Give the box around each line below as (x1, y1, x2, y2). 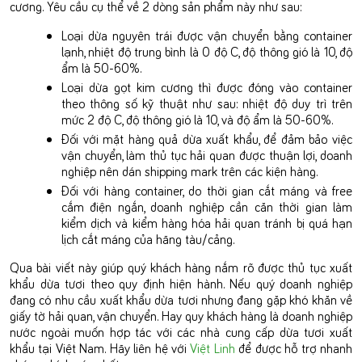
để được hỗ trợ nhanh (234, 339, 353, 356)
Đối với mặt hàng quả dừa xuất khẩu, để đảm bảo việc (61, 129, 352, 146)
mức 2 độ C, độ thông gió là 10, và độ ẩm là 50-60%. (61, 110, 333, 127)
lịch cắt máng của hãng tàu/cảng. (61, 229, 238, 246)
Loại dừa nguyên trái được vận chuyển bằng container (61, 26, 352, 43)
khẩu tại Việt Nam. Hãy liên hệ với (10, 339, 191, 356)
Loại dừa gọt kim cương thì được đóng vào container (61, 78, 352, 95)
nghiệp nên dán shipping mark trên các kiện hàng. (61, 162, 318, 179)
